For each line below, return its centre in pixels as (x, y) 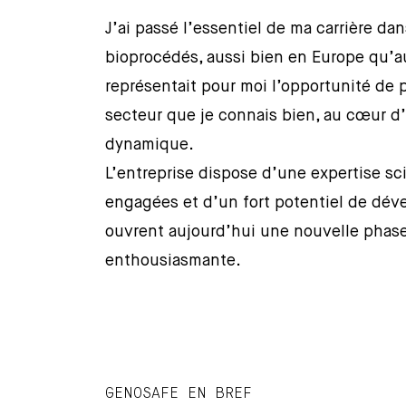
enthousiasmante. (174, 261)
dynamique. (150, 145)
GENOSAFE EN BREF (179, 394)
